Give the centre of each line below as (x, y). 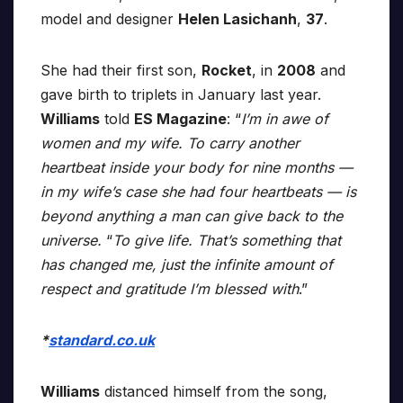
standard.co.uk (102, 340)
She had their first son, (121, 71)
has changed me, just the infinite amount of (187, 265)
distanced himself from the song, (214, 392)
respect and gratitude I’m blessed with (170, 289)
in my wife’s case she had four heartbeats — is (198, 192)
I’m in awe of (285, 119)
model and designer (109, 19)
